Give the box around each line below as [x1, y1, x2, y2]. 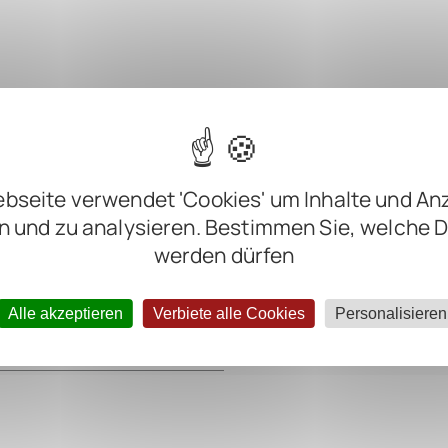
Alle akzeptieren [7, 305, 123, 322]
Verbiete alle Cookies [152, 305, 305, 322]
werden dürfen [153, 241, 295, 269]
